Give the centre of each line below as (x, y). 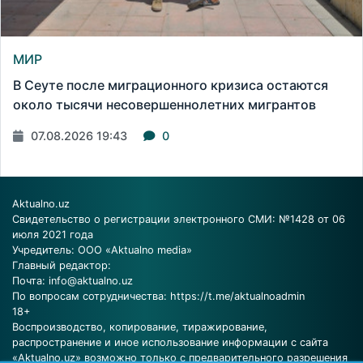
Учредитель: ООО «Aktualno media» (102, 250)
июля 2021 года (53, 235)
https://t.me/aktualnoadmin (237, 297)
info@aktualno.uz (91, 281)
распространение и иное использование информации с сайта (170, 343)
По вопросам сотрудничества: (91, 297)
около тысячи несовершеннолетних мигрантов (164, 105)
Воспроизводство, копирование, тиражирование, (140, 327)
